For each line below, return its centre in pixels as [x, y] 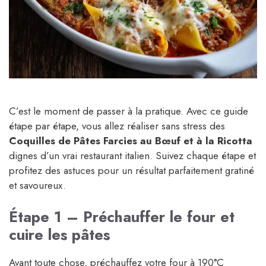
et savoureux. [37, 185]
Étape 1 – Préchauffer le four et [122, 217]
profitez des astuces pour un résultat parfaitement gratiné [132, 170]
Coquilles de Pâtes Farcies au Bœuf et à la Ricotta [131, 140]
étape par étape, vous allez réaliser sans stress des [117, 126]
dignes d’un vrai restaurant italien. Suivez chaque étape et [132, 155]
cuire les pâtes [59, 235]
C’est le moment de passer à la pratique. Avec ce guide [129, 111]
